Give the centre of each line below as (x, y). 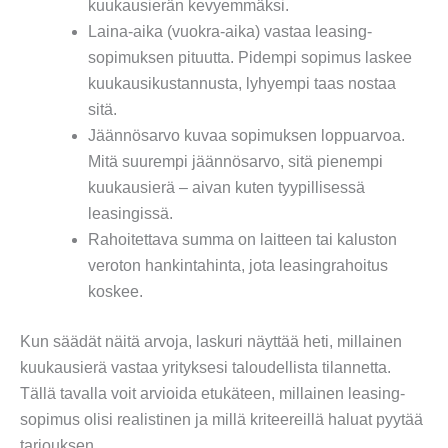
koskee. (115, 291)
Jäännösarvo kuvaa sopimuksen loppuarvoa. (246, 135)
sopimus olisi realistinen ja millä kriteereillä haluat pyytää (221, 419)
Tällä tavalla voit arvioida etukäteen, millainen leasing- (212, 393)
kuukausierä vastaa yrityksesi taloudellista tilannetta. (205, 367)
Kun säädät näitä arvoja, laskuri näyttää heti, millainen (211, 341)
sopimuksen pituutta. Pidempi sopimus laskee (250, 57)
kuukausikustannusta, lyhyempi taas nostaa (242, 83)
